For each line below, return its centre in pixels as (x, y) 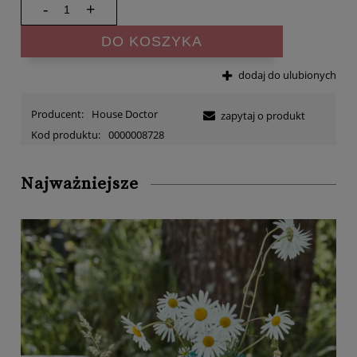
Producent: (59, 114)
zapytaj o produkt (263, 116)
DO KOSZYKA (151, 41)
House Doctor (124, 114)
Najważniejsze (80, 184)
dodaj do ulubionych (287, 75)
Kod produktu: (66, 135)
